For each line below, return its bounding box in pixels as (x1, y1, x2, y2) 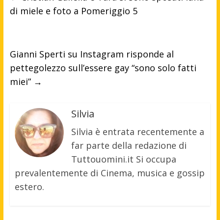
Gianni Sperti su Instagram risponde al (9, 48, 174, 60)
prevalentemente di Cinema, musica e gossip (14, 166, 205, 179)
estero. (14, 180, 44, 192)
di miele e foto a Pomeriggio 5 (9, 4, 137, 17)
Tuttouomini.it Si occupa (71, 153, 176, 165)
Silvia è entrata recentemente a (71, 125, 204, 137)
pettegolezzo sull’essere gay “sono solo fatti (9, 61, 196, 74)
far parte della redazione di (71, 139, 187, 151)
